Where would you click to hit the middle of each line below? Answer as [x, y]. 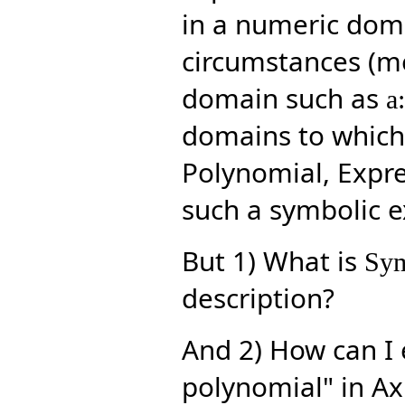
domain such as [283, 99]
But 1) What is [273, 261]
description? [258, 298]
